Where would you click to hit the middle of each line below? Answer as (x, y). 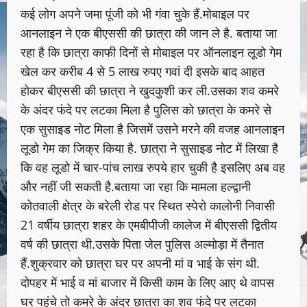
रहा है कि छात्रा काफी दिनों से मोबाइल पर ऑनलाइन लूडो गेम (151, 52)
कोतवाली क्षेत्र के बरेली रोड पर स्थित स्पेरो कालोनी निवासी (148, 206)
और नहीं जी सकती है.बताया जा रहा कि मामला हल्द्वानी (136, 187)
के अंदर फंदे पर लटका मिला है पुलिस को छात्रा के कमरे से (146, 110)
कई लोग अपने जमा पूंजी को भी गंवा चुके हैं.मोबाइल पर (135, 14)
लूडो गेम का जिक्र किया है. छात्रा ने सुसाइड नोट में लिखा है (149, 148)
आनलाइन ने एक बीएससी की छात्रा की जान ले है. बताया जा (149, 33)
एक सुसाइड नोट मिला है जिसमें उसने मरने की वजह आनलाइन (152, 129)
